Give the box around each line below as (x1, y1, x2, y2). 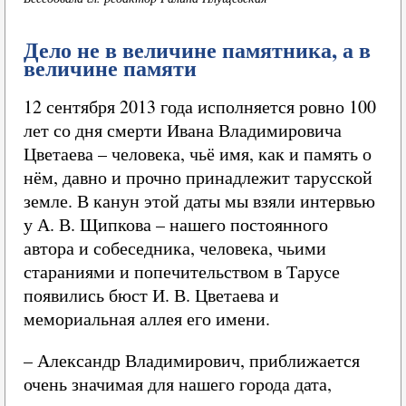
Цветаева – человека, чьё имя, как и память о (24, 141, 372, 166)
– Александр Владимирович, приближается (24, 348, 360, 372)
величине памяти (24, 52, 197, 83)
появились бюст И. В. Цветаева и (24, 283, 279, 307)
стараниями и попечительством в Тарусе (24, 259, 340, 284)
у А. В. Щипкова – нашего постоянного (24, 212, 328, 237)
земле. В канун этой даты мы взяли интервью (24, 188, 375, 213)
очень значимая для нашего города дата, (24, 372, 332, 396)
